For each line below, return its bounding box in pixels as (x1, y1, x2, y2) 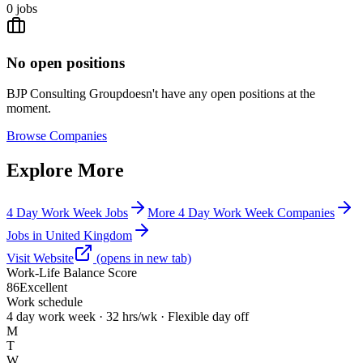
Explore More (6, 160, 124, 181)
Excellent (19, 280, 67, 295)
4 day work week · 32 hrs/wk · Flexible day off (6, 310, 249, 324)
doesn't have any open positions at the (122, 87, 315, 101)
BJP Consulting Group (6, 87, 122, 101)
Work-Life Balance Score (6, 266, 137, 280)
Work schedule (6, 295, 83, 310)
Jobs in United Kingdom (6, 228, 132, 243)
